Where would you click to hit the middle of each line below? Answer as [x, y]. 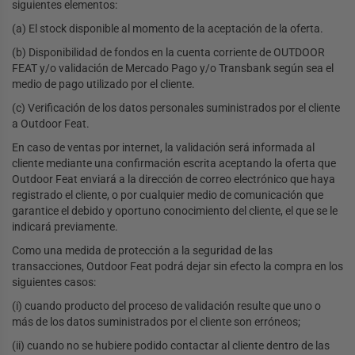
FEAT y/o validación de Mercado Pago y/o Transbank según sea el [173, 69]
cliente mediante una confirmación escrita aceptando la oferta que [174, 164]
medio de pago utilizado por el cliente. [103, 84]
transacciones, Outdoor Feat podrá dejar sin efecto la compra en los [177, 267]
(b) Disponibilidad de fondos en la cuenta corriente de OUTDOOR [168, 53]
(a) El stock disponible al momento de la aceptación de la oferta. [168, 29]
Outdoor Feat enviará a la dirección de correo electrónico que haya [174, 179]
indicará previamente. [65, 227]
